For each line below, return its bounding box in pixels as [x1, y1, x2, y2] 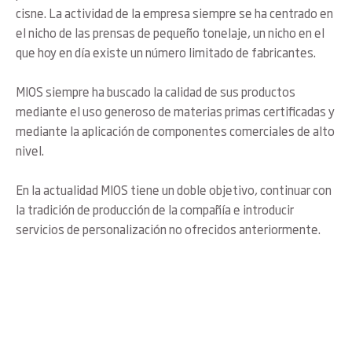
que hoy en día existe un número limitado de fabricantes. [16, 42, 316, 61]
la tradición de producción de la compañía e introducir [16, 200, 294, 218]
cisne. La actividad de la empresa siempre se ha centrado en [16, 3, 333, 22]
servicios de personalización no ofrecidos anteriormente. [16, 219, 321, 238]
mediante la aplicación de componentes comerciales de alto [16, 121, 335, 140]
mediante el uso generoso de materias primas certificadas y [16, 101, 335, 120]
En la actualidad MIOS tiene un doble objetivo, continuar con [16, 180, 332, 199]
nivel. [16, 141, 44, 159]
